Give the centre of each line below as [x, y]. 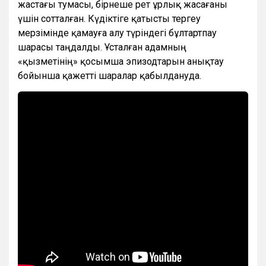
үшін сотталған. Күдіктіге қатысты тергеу [109, 18]
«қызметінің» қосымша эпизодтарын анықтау [121, 61]
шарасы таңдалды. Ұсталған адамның [102, 47]
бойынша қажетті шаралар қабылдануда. [110, 75]
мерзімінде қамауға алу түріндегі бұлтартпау [117, 33]
